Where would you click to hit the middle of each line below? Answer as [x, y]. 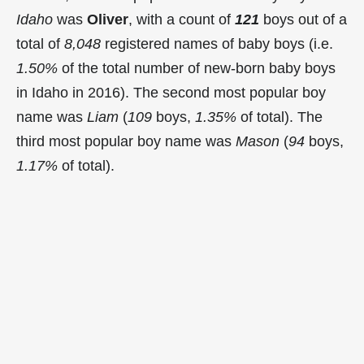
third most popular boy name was [126, 141]
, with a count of [182, 19]
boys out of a [303, 19]
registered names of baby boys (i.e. [217, 43]
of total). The [279, 117]
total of [40, 43]
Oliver [108, 19]
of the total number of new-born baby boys [197, 68]
